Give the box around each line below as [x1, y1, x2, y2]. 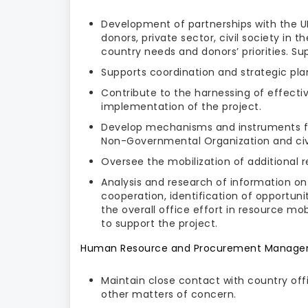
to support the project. [101, 216, 218, 230]
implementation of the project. [101, 99, 265, 113]
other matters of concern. [101, 287, 236, 301]
